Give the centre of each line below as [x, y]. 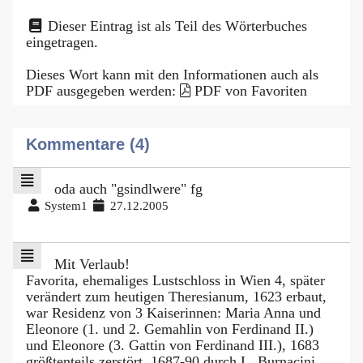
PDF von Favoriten [251, 90]
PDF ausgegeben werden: [103, 90]
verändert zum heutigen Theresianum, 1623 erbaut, [176, 296]
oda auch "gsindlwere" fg [128, 188]
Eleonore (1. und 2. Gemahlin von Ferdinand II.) [170, 329]
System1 [66, 205]
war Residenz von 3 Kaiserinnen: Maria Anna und [173, 312]
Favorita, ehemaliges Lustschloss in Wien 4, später [175, 280]
